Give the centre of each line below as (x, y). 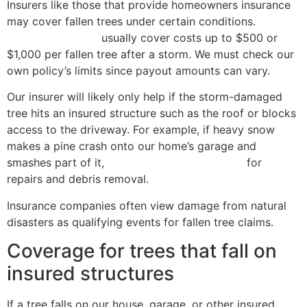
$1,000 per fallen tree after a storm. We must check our (150, 54)
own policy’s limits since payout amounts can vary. (138, 71)
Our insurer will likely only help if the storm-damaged (145, 97)
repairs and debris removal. (78, 179)
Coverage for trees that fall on (142, 251)
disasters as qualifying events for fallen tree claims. (140, 222)
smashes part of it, (57, 163)
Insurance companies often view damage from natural (147, 205)
